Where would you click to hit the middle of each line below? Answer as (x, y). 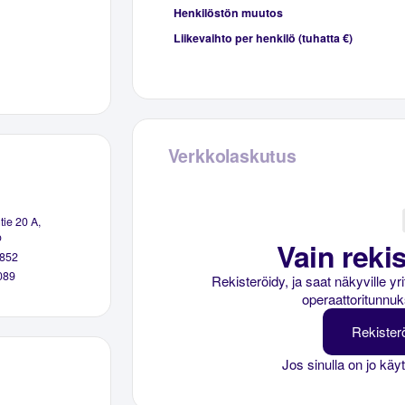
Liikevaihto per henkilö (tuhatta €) (263, 38)
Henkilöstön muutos (228, 12)
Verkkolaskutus (232, 155)
